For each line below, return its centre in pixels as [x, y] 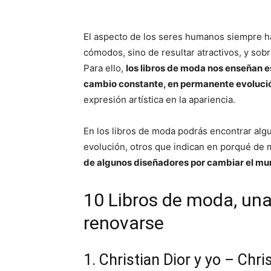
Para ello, [105, 68]
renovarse [124, 223]
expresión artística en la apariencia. [159, 100]
